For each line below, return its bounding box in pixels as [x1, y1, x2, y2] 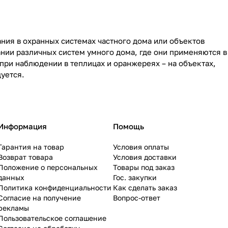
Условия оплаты [113, 142, 169, 151]
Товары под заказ [113, 163, 175, 172]
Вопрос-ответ [113, 193, 160, 202]
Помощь [113, 122, 144, 131]
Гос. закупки [113, 173, 157, 182]
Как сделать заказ [113, 183, 177, 192]
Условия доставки [113, 153, 177, 161]
